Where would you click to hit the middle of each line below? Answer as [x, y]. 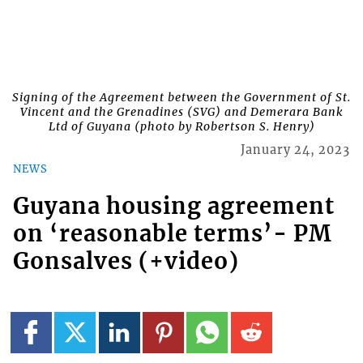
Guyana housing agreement [173, 206]
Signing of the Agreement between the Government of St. [181, 98]
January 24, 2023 [296, 150]
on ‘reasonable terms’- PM [172, 234]
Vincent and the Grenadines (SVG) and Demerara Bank [181, 112]
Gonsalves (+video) [126, 261]
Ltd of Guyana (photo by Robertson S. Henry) [181, 127]
